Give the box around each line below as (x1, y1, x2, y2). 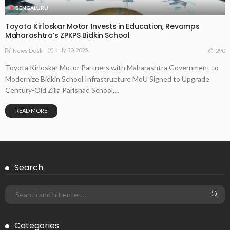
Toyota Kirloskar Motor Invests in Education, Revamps (5, 21, 200, 31)
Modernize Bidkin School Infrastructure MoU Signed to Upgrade (5, 74, 209, 83)
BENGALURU (15, 4, 48, 11)
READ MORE (15, 107, 47, 114)
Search (14, 161, 43, 174)
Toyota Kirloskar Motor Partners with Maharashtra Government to (5, 63, 219, 72)
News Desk (13, 47, 43, 54)
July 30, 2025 (55, 47, 88, 54)
